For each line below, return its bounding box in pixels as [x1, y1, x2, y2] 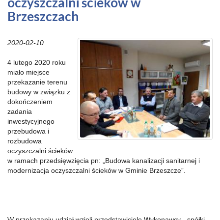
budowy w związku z [7, 87, 70, 96]
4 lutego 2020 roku [7, 58, 66, 66]
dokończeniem [7, 97, 53, 106]
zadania [7, 107, 32, 115]
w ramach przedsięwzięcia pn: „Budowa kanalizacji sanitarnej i [7, 156, 200, 165]
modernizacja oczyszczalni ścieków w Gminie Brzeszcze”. [7, 166, 186, 174]
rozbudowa [7, 137, 42, 145]
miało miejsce [7, 68, 50, 76]
